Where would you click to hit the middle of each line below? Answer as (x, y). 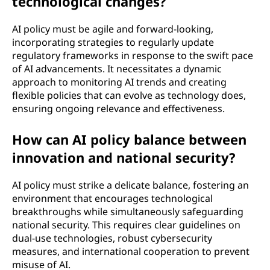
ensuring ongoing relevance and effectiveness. (118, 108)
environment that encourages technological (112, 198)
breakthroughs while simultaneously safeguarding (128, 211)
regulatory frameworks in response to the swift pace (133, 55)
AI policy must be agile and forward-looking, (113, 29)
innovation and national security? (124, 157)
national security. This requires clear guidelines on (126, 224)
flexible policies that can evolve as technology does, (129, 95)
